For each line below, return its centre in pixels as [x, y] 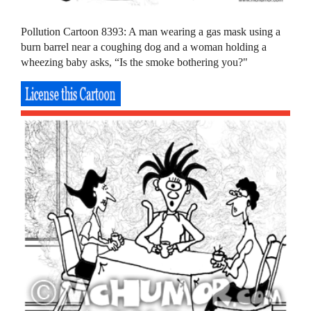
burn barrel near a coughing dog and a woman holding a [144, 47]
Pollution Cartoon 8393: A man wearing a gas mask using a [151, 32]
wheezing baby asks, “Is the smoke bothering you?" [135, 62]
